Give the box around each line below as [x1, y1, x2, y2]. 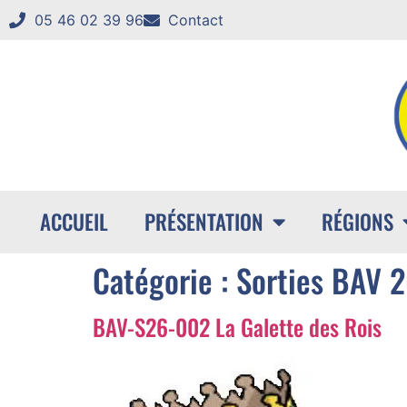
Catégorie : [93, 255, 236, 303]
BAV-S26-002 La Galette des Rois [93, 309, 382, 343]
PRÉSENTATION [144, 206, 263, 238]
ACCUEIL [39, 206, 108, 238]
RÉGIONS [321, 206, 393, 238]
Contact [168, 11, 223, 29]
